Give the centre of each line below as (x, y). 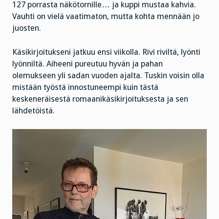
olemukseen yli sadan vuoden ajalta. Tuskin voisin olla (108, 76)
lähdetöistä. (33, 111)
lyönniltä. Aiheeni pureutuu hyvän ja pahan (88, 64)
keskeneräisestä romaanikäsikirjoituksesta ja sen (100, 99)
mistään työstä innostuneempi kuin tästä (85, 88)
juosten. (27, 28)
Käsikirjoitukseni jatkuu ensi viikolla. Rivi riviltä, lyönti (106, 52)
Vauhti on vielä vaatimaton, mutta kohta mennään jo (106, 17)
